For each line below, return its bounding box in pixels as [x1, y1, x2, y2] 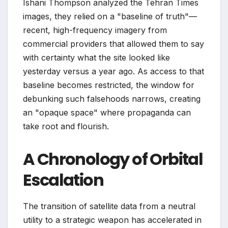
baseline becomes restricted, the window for [23, 79, 194, 90]
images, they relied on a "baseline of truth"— [23, 11, 197, 21]
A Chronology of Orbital [23, 147, 203, 170]
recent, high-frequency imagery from [23, 24, 167, 35]
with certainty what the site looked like [23, 52, 170, 63]
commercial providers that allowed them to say [23, 38, 204, 49]
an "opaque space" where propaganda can [23, 107, 191, 118]
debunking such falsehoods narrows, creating [23, 93, 201, 104]
